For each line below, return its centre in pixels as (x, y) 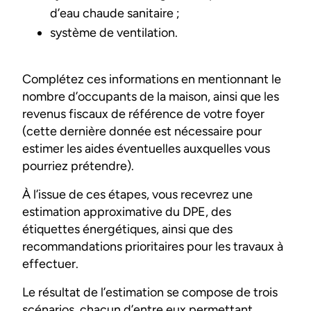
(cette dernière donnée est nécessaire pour (142, 131)
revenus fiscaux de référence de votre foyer (143, 114)
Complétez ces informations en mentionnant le (152, 79)
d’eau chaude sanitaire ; (115, 13)
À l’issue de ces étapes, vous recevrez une (137, 194)
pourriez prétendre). (79, 166)
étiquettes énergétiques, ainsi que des (127, 229)
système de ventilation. (114, 32)
